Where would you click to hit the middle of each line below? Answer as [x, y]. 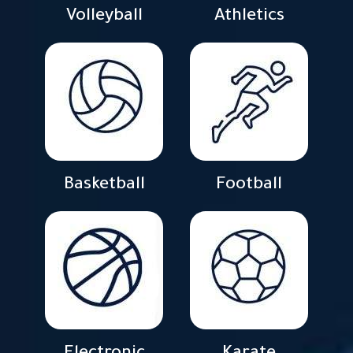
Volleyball [104, 18]
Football [249, 186]
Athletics [249, 18]
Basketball [104, 186]
